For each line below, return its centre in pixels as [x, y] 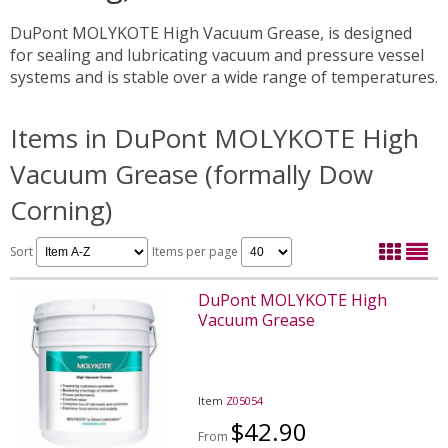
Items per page [196, 251]
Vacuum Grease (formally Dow [191, 173]
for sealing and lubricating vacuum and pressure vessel [217, 54]
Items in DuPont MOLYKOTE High [214, 137]
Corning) [61, 209]
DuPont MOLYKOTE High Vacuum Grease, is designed [211, 32]
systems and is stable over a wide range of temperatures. [224, 76]
